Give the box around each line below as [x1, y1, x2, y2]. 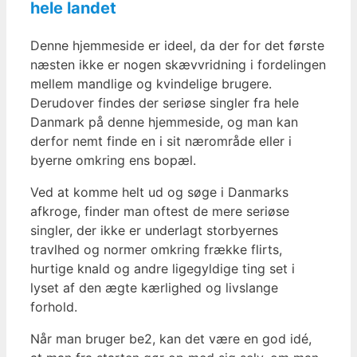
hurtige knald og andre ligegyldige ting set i [30, 261, 295, 277]
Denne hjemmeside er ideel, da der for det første [30, 37, 324, 54]
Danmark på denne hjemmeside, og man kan [30, 114, 298, 131]
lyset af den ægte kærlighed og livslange [30, 280, 278, 296]
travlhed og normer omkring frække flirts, [30, 241, 282, 258]
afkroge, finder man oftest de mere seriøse [30, 203, 289, 220]
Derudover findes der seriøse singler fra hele [30, 95, 299, 112]
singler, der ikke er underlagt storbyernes [30, 222, 278, 239]
